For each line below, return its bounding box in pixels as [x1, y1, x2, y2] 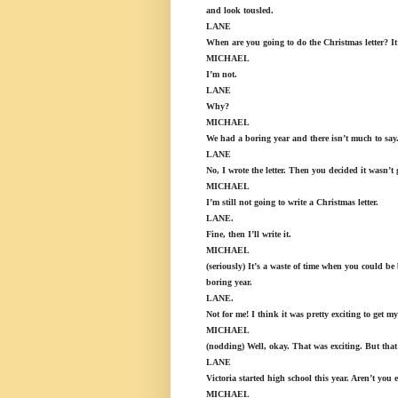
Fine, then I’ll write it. [206, 229, 291, 240]
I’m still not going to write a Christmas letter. [206, 197, 378, 208]
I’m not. [206, 69, 237, 80]
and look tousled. [206, 5, 274, 16]
